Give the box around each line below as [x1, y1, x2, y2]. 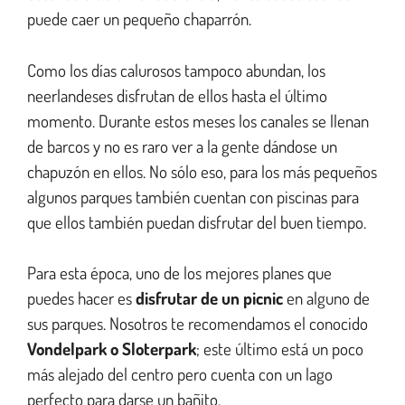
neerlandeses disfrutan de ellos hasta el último [27, 83, 327, 107]
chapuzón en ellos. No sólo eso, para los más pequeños [27, 159, 377, 183]
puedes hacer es [27, 287, 136, 310]
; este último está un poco [196, 337, 363, 361]
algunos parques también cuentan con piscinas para [27, 184, 359, 208]
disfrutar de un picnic [136, 287, 283, 310]
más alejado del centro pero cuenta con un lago [27, 363, 333, 386]
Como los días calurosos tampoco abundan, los [27, 58, 325, 81]
